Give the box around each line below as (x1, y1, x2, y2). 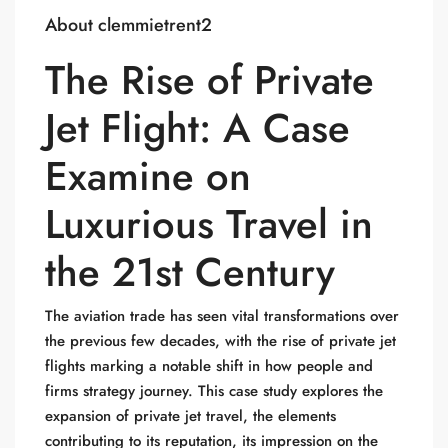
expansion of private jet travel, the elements (45, 405, 336, 427)
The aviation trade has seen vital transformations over (45, 305, 399, 327)
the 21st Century (45, 243, 335, 301)
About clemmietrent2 (45, 12, 212, 38)
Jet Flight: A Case (45, 99, 350, 157)
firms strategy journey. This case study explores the (45, 380, 383, 402)
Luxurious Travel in (45, 195, 373, 253)
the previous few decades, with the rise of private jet (45, 330, 396, 352)
